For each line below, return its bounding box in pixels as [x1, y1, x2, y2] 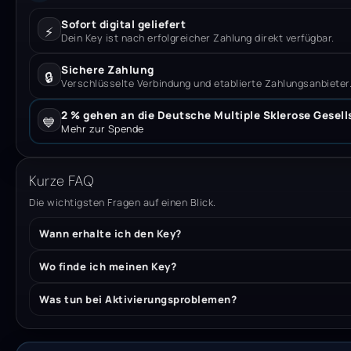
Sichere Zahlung [61, 62, 154, 77]
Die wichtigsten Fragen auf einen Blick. [29, 195, 216, 209]
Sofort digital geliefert [61, 16, 186, 31]
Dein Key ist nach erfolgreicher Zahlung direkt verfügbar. [61, 31, 335, 45]
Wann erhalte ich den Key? [39, 226, 182, 241]
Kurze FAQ [29, 171, 94, 190]
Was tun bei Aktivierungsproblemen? [39, 291, 237, 306]
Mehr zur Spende [61, 121, 144, 136]
